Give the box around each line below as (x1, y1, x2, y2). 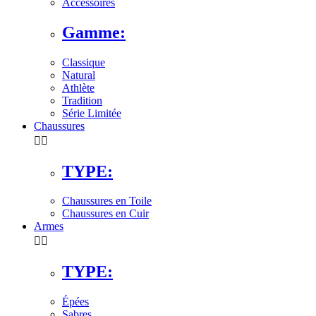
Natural (62, 68, 95, 81)
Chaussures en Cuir (62, 207, 149, 220)
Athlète (62, 81, 95, 94)
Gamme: (62, 23, 126, 42)
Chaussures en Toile (62, 195, 152, 207)
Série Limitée (62, 107, 121, 119)
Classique (62, 56, 105, 68)
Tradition (62, 94, 102, 107)
